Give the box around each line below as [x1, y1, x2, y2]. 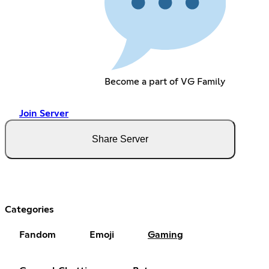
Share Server [92, 134, 148, 145]
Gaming [148, 230, 183, 240]
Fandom [19, 230, 56, 240]
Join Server [19, 109, 68, 119]
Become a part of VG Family [104, 77, 225, 87]
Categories [5, 205, 54, 215]
